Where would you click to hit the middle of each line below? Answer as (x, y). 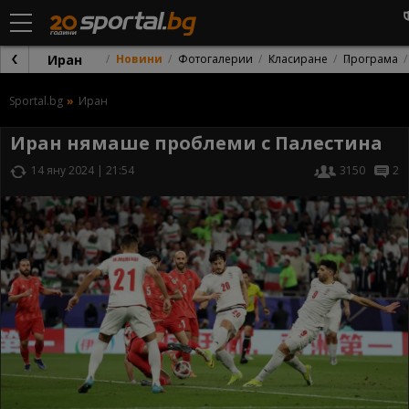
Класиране (298, 59)
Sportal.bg (36, 101)
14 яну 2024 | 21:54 (83, 170)
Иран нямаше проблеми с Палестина (196, 143)
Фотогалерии (215, 59)
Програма (371, 59)
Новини (139, 59)
